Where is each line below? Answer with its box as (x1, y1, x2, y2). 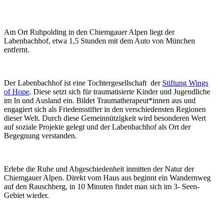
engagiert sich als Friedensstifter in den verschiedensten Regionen (4, 105, 206, 113)
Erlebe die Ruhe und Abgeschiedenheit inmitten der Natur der (4, 164, 194, 173)
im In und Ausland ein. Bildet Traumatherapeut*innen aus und (4, 96, 196, 105)
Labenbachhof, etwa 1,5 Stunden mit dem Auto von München (4, 36, 195, 45)
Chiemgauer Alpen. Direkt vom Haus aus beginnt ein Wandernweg (4, 173, 211, 182)
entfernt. (4, 45, 29, 54)
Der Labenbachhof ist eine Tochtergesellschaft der (4, 78, 162, 87)
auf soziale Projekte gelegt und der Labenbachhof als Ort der (4, 122, 191, 131)
